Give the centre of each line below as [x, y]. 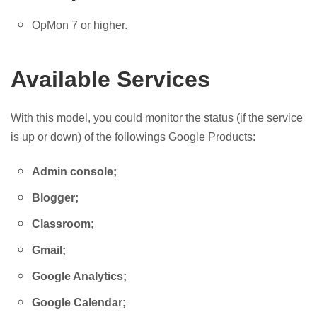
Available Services [110, 79]
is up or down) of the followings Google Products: [133, 137]
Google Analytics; [79, 276]
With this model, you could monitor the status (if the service [157, 118]
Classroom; [63, 224]
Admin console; [74, 172]
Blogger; [55, 198]
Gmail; [49, 250]
